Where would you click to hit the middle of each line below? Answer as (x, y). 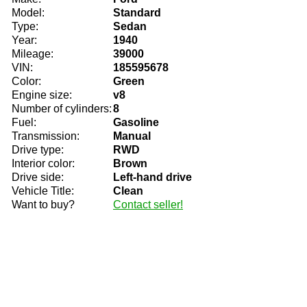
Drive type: (38, 150)
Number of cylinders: (62, 109)
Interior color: (43, 163)
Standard (137, 13)
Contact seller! (148, 205)
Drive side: (38, 177)
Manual (132, 136)
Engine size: (42, 95)
